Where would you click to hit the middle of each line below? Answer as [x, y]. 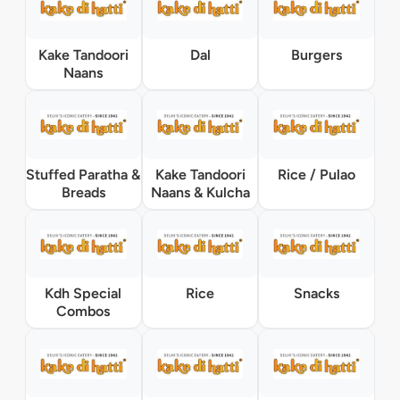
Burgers [317, 54]
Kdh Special [83, 294]
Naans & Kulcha [200, 192]
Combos [83, 312]
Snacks [317, 294]
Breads [83, 192]
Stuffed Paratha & [83, 174]
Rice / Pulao [317, 174]
